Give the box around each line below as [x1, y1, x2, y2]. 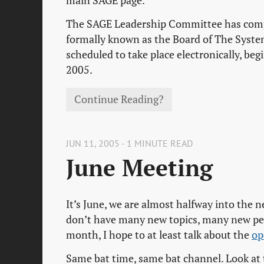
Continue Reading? [74, 93, 164, 107]
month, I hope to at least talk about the [66, 227, 252, 242]
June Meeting [66, 152, 213, 183]
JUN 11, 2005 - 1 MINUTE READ [66, 137, 193, 149]
